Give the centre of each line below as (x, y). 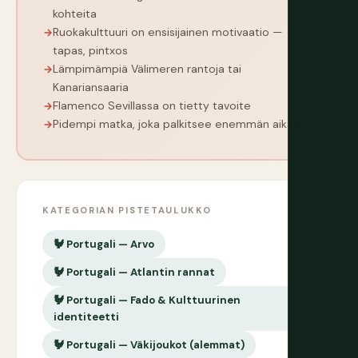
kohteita (75, 14)
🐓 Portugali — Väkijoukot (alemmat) (149, 345)
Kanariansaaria (91, 88)
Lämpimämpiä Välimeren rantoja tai (147, 69)
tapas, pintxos (90, 51)
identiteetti (86, 317)
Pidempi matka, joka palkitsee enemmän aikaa (176, 124)
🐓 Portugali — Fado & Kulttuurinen (147, 300)
